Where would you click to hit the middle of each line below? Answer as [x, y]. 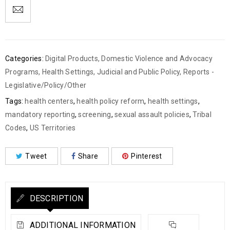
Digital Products [71, 58]
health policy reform [111, 101]
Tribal [202, 114]
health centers [49, 101]
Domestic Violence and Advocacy [157, 58]
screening [95, 114]
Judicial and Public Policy [138, 72]
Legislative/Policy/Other [46, 85]
